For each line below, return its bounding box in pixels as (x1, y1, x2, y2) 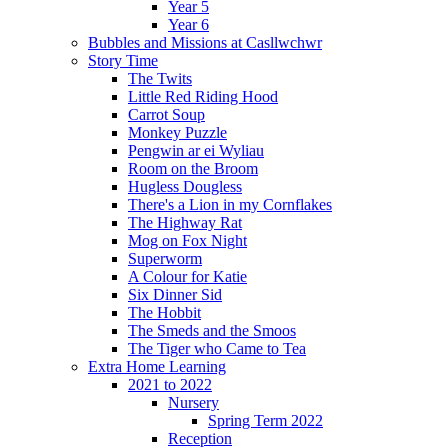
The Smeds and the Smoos (128, 321, 296, 339)
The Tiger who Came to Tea (128, 339, 306, 357)
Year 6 (168, 15, 209, 33)
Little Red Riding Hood (128, 87, 278, 105)
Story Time (88, 51, 158, 69)
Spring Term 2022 (208, 411, 323, 429)
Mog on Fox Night (128, 231, 247, 249)
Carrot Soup (128, 105, 205, 123)
